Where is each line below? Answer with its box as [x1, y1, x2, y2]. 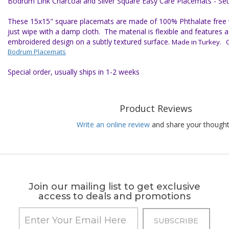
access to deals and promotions [38, 191, 191, 202]
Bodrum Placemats [8, 47, 66, 56]
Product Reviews [119, 102, 192, 114]
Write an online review [77, 120, 150, 129]
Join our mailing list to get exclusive [29, 181, 200, 192]
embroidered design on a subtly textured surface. [8, 37, 172, 47]
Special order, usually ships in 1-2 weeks [8, 67, 140, 77]
